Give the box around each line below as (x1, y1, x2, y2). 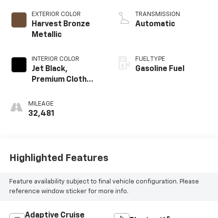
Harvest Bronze (31, 20, 90, 28)
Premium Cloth (31, 75, 87, 84)
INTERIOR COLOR (31, 55, 79, 62)
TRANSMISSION (135, 11, 180, 18)
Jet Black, (31, 65, 68, 73)
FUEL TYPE (135, 55, 165, 62)
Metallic (31, 31, 62, 39)
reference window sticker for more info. (9, 188, 128, 195)
